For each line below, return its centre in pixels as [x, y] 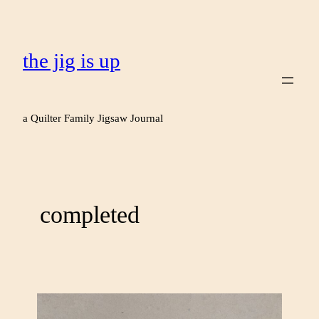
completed [90, 214]
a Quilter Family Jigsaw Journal [93, 117]
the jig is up [72, 60]
